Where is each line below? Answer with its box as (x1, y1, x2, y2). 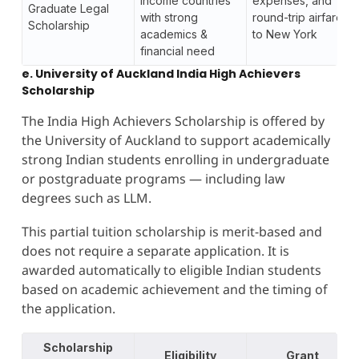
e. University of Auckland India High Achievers (21, 66, 301, 83)
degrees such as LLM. (21, 188, 151, 207)
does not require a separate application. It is (21, 241, 289, 260)
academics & (139, 27, 208, 42)
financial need (139, 44, 215, 58)
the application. (21, 299, 115, 317)
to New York (252, 27, 317, 42)
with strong (139, 10, 198, 25)
